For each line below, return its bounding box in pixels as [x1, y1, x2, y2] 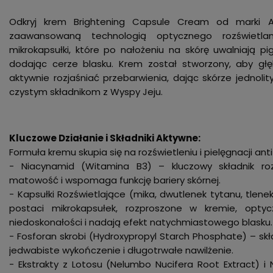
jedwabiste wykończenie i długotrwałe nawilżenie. [9, 243, 233, 257]
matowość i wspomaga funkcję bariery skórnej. [9, 173, 221, 186]
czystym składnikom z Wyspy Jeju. [9, 85, 163, 98]
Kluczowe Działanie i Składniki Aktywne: [9, 131, 200, 144]
